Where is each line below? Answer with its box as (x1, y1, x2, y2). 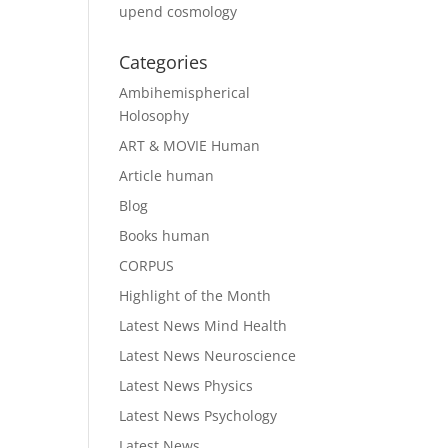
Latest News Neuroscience (119, 346, 297, 365)
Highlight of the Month (119, 286, 272, 305)
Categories (119, 50, 209, 74)
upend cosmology (119, 2, 238, 21)
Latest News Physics (119, 376, 254, 395)
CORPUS (119, 256, 175, 275)
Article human (119, 166, 215, 185)
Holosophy (119, 106, 190, 125)
